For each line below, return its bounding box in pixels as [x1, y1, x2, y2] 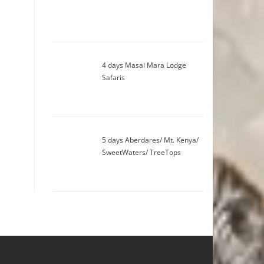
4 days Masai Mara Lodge [102, 60, 187, 71]
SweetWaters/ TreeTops [102, 147, 181, 157]
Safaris [102, 72, 126, 83]
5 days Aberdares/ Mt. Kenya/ [102, 134, 199, 145]
